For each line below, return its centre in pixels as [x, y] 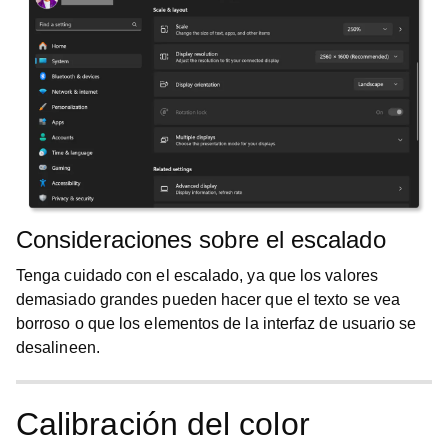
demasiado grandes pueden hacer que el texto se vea [208, 299]
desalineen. [58, 347]
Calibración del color [163, 424]
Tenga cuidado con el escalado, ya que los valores [197, 275]
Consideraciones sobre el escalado [201, 239]
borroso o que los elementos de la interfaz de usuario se [216, 323]
